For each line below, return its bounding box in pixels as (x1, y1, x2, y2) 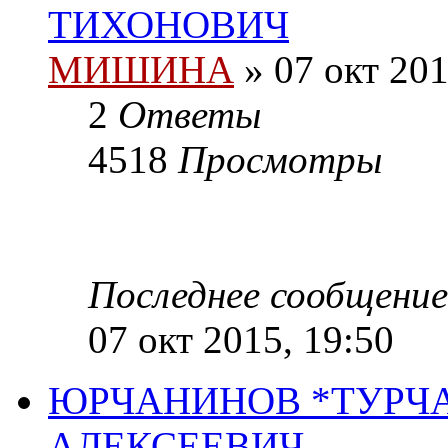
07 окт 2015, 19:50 (88, 318, 394, 362)
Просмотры (178, 138, 382, 182)
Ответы (118, 93, 261, 137)
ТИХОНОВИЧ (48, 3, 289, 47)
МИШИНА (48, 48, 234, 92)
